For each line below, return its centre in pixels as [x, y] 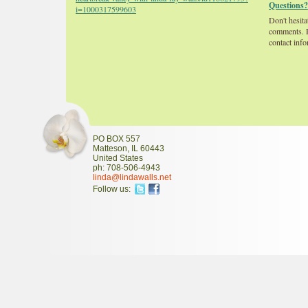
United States [118, 158]
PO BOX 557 [117, 139]
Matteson [110, 148]
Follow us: [112, 189]
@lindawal [131, 177]
